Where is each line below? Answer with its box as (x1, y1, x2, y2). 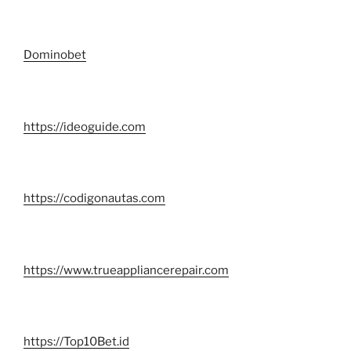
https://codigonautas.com (24, 191, 165, 206)
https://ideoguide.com (24, 119, 146, 134)
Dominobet (24, 48, 86, 63)
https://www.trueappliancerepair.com (24, 262, 229, 277)
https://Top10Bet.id (24, 335, 129, 349)
